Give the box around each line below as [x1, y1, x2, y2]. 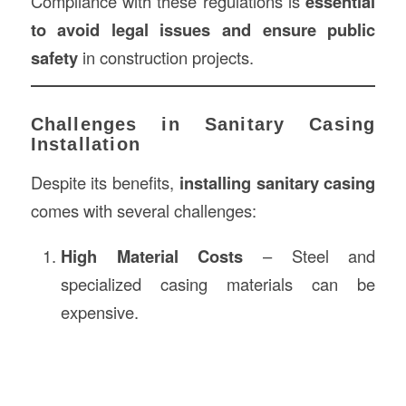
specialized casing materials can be [60, 271, 376, 295]
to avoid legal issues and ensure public [30, 16, 376, 42]
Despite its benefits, [30, 170, 179, 194]
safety [30, 44, 78, 70]
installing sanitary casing [179, 170, 376, 195]
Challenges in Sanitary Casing [30, 114, 376, 135]
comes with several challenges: [30, 198, 256, 222]
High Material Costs [60, 243, 244, 268]
